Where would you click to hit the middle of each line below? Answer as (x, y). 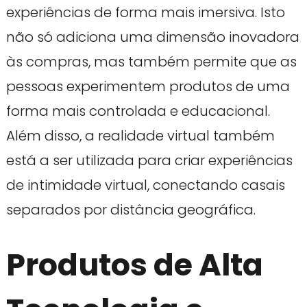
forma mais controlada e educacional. (138, 111)
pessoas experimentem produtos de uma (148, 86)
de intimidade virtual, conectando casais (145, 185)
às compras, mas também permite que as (151, 61)
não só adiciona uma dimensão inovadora (152, 37)
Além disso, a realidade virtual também (140, 135)
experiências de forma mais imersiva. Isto (145, 12)
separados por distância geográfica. (131, 209)
